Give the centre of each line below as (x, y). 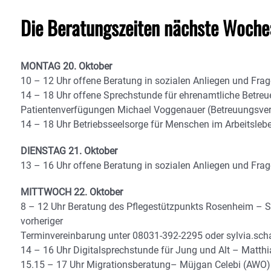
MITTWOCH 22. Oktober (72, 192)
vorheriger (42, 221)
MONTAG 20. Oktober (66, 66)
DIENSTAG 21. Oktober (69, 151)
